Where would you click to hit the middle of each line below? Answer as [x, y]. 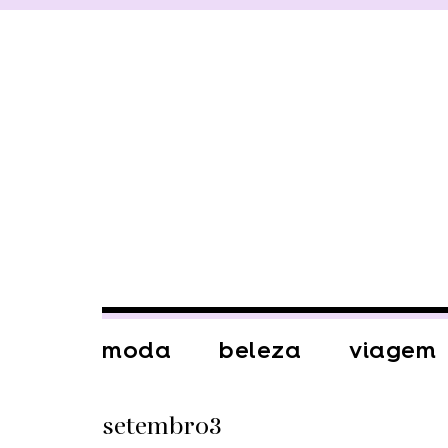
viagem [392, 350]
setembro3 [162, 427]
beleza [260, 350]
